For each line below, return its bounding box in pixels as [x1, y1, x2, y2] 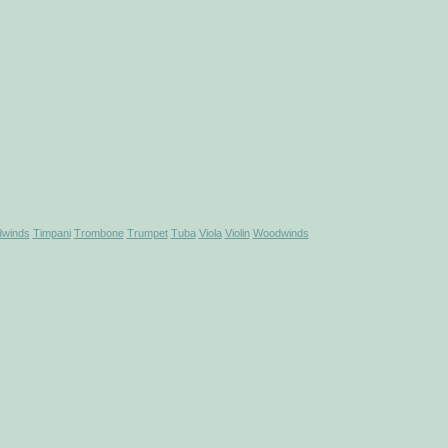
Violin [224, 227, 250, 239]
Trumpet [126, 227, 168, 239]
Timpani [32, 227, 71, 239]
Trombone [73, 227, 124, 239]
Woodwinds [252, 227, 309, 239]
